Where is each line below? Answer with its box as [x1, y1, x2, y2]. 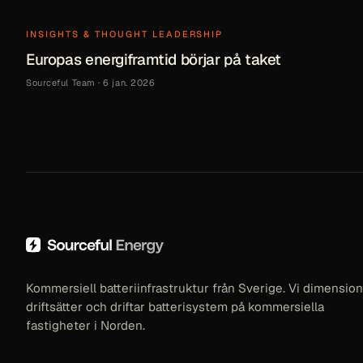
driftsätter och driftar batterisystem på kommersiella [26, 298, 324, 314]
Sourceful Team [26, 76, 96, 88]
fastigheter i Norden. [26, 317, 145, 333]
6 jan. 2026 [103, 76, 156, 88]
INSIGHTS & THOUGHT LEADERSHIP [26, 28, 224, 40]
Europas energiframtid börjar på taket [26, 49, 282, 70]
